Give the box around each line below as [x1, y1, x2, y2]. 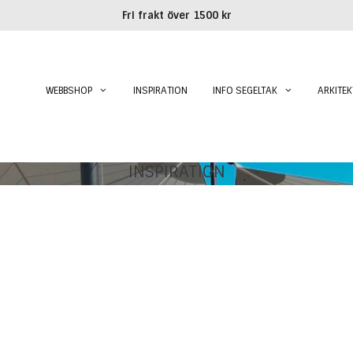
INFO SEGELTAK [212, 84, 277, 97]
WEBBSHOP [46, 84, 93, 97]
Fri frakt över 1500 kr [121, 9, 232, 22]
